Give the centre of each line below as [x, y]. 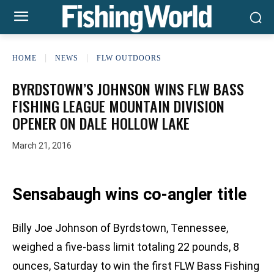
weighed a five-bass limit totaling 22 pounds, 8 [126, 247]
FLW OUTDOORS [129, 58]
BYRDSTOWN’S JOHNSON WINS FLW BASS [128, 89]
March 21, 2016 [42, 146]
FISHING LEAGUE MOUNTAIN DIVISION [118, 106]
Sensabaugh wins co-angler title [129, 195]
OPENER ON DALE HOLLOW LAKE [101, 123]
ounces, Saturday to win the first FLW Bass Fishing [136, 266]
